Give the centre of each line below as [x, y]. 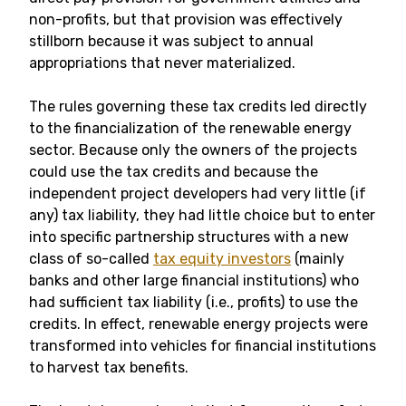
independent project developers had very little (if [198, 193]
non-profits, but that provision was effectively [186, 19]
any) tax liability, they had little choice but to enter [202, 215]
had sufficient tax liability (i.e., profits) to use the [193, 302]
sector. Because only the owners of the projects [193, 150]
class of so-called [91, 259]
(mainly [318, 259]
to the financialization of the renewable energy [190, 128]
